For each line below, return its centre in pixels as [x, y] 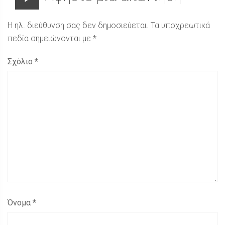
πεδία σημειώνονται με [50, 38]
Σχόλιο [21, 62]
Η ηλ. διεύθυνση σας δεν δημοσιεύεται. [78, 25]
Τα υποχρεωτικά [180, 25]
